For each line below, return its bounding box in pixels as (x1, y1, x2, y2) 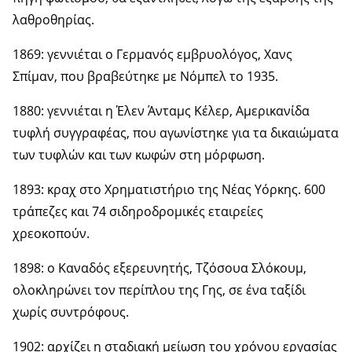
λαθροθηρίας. (13, 10, 94, 28)
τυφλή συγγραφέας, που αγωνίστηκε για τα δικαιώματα (13, 123, 339, 141)
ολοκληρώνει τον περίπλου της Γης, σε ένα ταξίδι (13, 280, 306, 299)
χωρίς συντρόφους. (13, 302, 129, 321)
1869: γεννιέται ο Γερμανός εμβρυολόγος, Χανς (13, 45, 292, 63)
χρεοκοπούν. (13, 224, 90, 242)
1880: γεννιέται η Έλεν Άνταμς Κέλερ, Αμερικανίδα (13, 101, 310, 119)
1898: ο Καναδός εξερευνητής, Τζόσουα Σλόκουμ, (13, 258, 306, 277)
